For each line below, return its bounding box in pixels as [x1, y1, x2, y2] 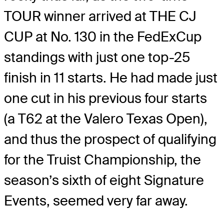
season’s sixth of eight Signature [4, 171, 204, 189]
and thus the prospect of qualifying [4, 130, 216, 148]
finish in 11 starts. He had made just [4, 68, 217, 86]
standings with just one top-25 [4, 48, 190, 66]
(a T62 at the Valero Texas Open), [4, 109, 207, 127]
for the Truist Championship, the [4, 150, 201, 168]
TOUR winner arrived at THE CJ [4, 7, 196, 25]
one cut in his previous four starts [4, 89, 207, 107]
